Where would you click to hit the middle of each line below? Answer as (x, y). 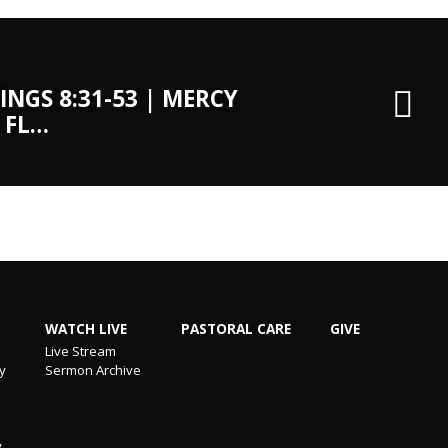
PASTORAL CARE (235, 328)
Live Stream (81, 350)
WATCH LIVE (86, 328)
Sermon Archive (93, 369)
